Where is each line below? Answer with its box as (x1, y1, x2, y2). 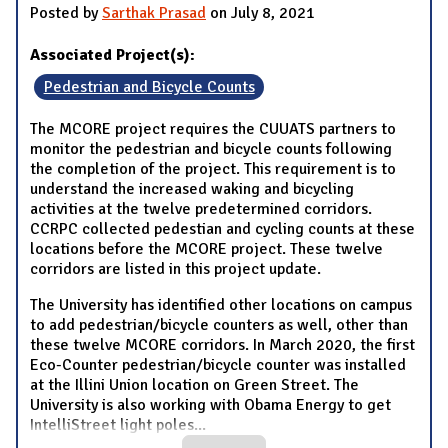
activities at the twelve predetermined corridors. (30, 199, 372, 220)
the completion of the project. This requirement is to (30, 159, 396, 180)
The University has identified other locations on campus (30, 295, 412, 316)
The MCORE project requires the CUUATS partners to (30, 119, 396, 140)
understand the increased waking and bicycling (30, 179, 354, 200)
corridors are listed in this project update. (30, 259, 321, 280)
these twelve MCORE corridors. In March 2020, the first (30, 335, 415, 356)
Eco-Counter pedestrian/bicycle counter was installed (30, 355, 406, 376)
